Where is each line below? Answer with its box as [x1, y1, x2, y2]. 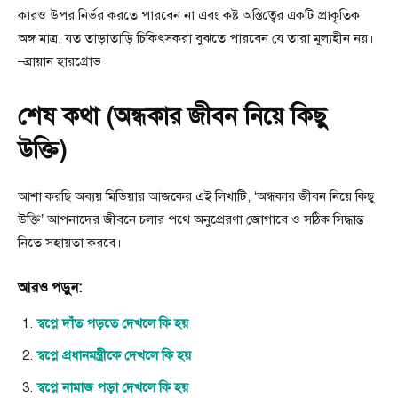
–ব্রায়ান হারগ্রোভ [18, 52, 101, 69]
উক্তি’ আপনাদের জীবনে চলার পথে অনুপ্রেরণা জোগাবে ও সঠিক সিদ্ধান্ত [18, 211, 363, 227]
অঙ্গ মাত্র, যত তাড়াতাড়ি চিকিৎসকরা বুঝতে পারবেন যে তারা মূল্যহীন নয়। [18, 29, 374, 46]
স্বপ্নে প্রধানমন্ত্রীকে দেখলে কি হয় [36, 346, 191, 363]
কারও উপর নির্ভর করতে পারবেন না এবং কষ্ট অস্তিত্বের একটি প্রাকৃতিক [18, 6, 360, 23]
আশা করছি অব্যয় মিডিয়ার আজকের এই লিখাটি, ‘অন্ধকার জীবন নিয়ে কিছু [18, 187, 374, 204]
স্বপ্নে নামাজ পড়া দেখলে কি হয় [36, 378, 188, 395]
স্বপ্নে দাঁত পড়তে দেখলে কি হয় [36, 314, 188, 331]
